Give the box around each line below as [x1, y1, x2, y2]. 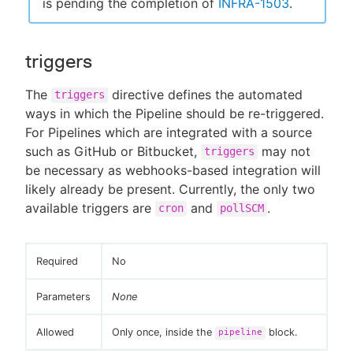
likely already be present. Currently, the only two [25, 180, 315, 197]
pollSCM [220, 202, 264, 215]
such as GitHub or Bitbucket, [25, 143, 201, 159]
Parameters [36, 290, 91, 303]
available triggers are [25, 199, 155, 216]
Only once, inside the [112, 325, 215, 338]
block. [266, 325, 298, 338]
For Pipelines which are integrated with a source [25, 124, 312, 140]
